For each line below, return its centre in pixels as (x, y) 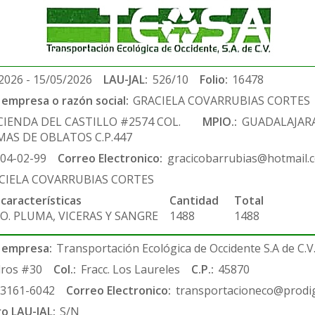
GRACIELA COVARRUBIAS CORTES (222, 101)
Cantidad (194, 200)
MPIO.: (220, 122)
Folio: (213, 79)
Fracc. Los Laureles (130, 269)
